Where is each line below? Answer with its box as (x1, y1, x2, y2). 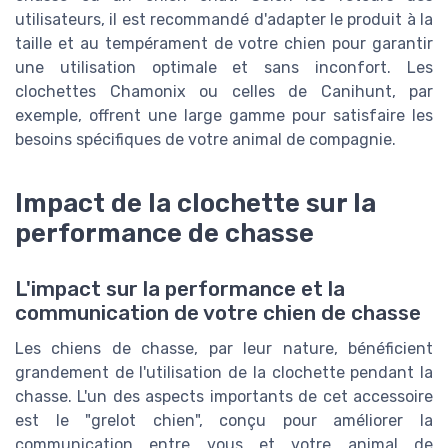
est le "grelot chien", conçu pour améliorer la (15, 411, 433, 431)
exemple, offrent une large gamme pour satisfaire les (15, 106, 433, 126)
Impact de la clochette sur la (15, 187, 376, 218)
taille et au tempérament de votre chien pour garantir (15, 34, 433, 54)
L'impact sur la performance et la (15, 277, 345, 302)
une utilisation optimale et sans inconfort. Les (15, 58, 433, 78)
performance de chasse (15, 217, 314, 248)
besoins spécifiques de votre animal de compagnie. (15, 130, 396, 150)
